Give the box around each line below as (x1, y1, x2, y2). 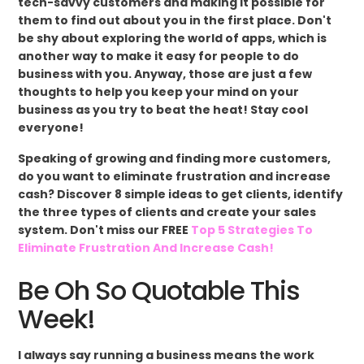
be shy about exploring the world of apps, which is (18, 29, 327, 46)
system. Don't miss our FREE (18, 221, 192, 238)
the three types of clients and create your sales (18, 203, 317, 220)
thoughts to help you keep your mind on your (18, 83, 300, 100)
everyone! (18, 119, 84, 136)
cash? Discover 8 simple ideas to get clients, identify (18, 185, 344, 202)
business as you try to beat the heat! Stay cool (18, 101, 309, 118)
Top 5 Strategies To (191, 221, 314, 238)
